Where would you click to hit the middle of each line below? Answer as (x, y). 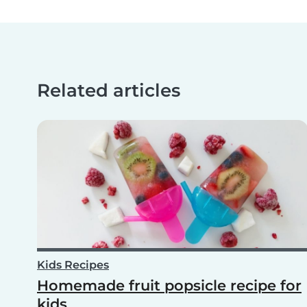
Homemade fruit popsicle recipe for (169, 285)
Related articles (109, 90)
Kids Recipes (73, 265)
